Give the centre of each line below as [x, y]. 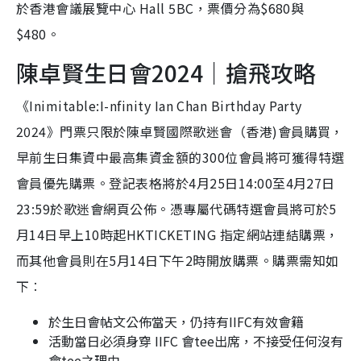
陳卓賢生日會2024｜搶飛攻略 [166, 73]
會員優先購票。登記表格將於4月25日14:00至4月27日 [176, 183]
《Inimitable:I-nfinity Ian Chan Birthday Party [159, 106]
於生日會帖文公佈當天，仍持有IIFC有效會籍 [176, 322]
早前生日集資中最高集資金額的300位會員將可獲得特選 [180, 158]
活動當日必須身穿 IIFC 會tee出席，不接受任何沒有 [196, 341]
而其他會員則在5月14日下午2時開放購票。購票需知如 [178, 261]
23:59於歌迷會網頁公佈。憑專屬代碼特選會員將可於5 [176, 209]
